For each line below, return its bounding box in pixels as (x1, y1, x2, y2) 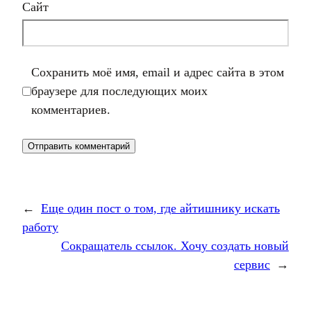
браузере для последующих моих (31, 84, 208, 98)
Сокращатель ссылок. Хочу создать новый (61, 239, 289, 253)
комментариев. (31, 103, 110, 117)
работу (22, 220, 58, 234)
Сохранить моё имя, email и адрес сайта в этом (31, 65, 284, 79)
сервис (234, 258, 270, 271)
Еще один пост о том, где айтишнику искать (41, 201, 280, 215)
